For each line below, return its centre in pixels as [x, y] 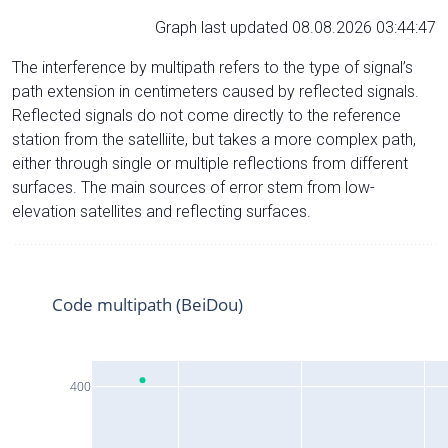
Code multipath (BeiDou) [147, 304]
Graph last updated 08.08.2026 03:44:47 [295, 27]
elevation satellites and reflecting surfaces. [161, 211]
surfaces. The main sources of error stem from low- [193, 187]
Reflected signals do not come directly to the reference [206, 115]
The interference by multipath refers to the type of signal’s [212, 67]
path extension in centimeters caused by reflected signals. [215, 91]
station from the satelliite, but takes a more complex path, [214, 139]
